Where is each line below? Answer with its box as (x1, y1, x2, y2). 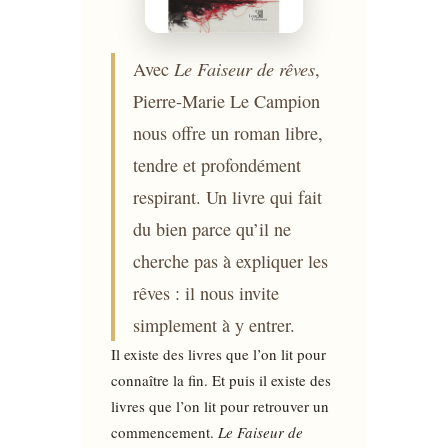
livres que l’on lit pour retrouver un (110, 395, 329, 416)
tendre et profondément (132, 152, 301, 177)
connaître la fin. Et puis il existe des (110, 369, 331, 390)
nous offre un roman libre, (132, 120, 323, 145)
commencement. (110, 421, 218, 442)
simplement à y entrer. (132, 312, 295, 337)
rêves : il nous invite (132, 280, 279, 305)
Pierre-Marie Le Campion (132, 88, 320, 113)
